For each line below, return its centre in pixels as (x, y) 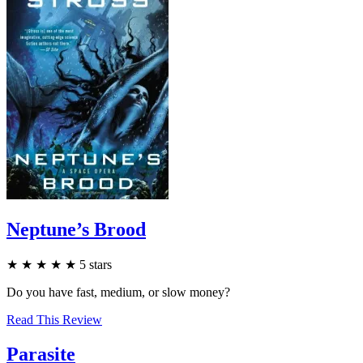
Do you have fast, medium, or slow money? (118, 292)
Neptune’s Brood (76, 229)
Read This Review (54, 319)
